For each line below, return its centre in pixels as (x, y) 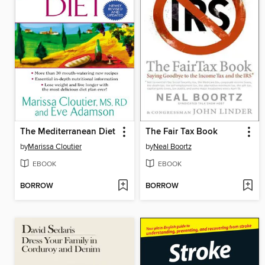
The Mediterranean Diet (68, 132)
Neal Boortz (172, 147)
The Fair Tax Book (181, 132)
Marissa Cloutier (55, 147)
